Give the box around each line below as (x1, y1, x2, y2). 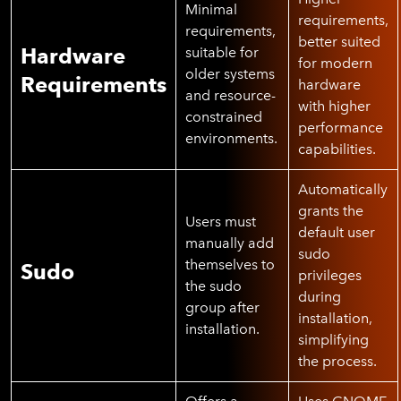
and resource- (185, 87, 276, 104)
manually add (185, 235, 274, 252)
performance (298, 119, 383, 136)
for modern (298, 55, 372, 72)
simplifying (298, 331, 369, 348)
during (298, 288, 341, 305)
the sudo (185, 277, 242, 294)
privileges (298, 267, 362, 284)
